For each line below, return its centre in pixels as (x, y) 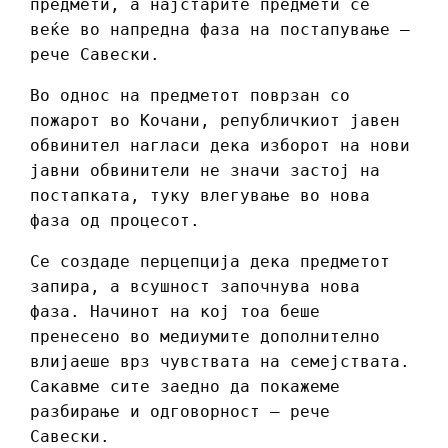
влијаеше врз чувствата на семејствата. (220, 362)
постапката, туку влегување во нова (200, 196)
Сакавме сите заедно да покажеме (185, 387)
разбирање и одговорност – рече (180, 412)
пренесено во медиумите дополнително (205, 337)
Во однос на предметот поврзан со (190, 96)
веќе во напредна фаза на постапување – (220, 30)
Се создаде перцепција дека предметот (210, 262)
